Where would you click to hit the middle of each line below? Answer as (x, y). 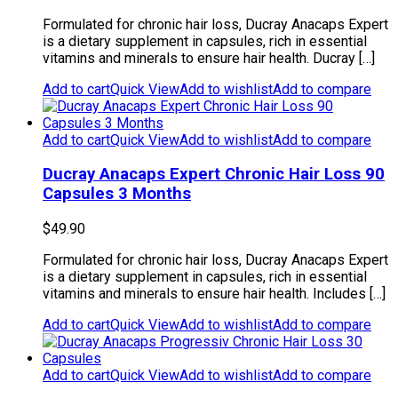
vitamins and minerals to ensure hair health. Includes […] (214, 293)
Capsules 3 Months (117, 194)
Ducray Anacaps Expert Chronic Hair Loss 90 (214, 175)
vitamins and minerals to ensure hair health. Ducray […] (209, 58)
